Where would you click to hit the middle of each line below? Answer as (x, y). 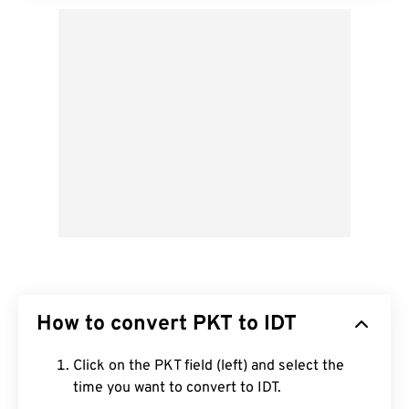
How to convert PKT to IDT (167, 325)
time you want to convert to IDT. (177, 388)
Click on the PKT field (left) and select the (209, 366)
